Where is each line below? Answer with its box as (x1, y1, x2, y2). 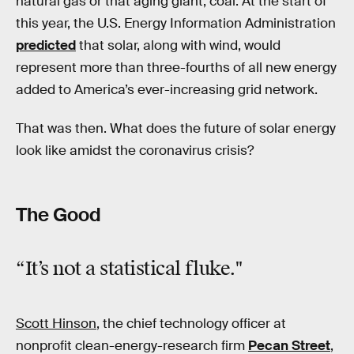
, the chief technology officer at (96, 314, 286, 332)
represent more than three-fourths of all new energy (16, 58, 337, 76)
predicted (16, 36, 76, 54)
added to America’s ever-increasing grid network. (16, 81, 318, 98)
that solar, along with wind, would (76, 36, 281, 54)
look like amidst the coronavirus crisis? (16, 142, 254, 160)
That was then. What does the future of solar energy (16, 120, 336, 137)
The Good (16, 201, 101, 227)
